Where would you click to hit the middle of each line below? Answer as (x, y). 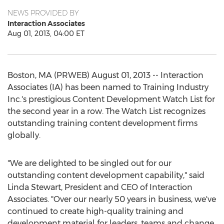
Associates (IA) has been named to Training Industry (108, 87)
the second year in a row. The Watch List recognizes (106, 111)
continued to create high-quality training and (95, 211)
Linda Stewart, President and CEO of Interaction (100, 187)
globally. (24, 135)
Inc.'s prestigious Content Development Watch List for (111, 99)
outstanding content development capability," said (106, 175)
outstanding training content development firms (102, 123)
